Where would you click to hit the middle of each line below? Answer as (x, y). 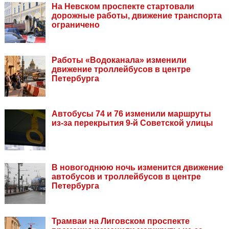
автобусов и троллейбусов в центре (126, 177)
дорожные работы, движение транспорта (137, 16)
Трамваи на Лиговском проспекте (121, 221)
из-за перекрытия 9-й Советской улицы (132, 123)
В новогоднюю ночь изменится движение (138, 168)
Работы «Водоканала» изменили (119, 60)
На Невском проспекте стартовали (123, 7)
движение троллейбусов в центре (121, 70)
